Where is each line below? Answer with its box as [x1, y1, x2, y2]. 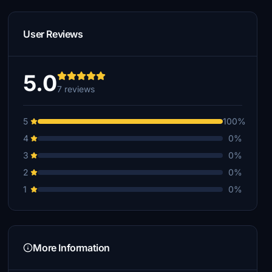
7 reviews [57, 84, 95, 94]
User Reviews [23, 28, 83, 40]
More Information [33, 242, 110, 254]
